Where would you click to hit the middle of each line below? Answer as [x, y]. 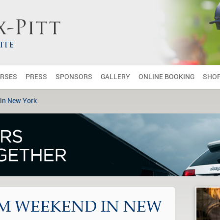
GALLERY [115, 77]
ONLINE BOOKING [166, 77]
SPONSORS [74, 77]
